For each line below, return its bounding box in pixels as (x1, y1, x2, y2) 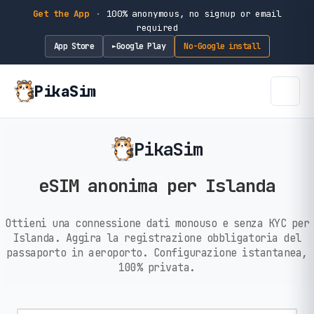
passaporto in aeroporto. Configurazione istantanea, (6, 245, 308, 260)
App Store (53, 40, 94, 52)
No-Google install (184, 40, 261, 52)
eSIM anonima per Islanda (39, 174, 275, 198)
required (136, 22, 178, 34)
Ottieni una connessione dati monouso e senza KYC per (5, 215, 309, 231)
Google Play (116, 40, 165, 52)
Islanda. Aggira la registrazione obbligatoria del (13, 230, 301, 245)
